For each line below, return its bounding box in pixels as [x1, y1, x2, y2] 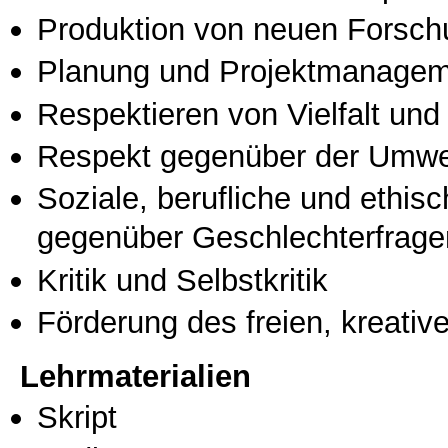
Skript [37, 398, 117, 435]
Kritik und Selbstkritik [37, 261, 328, 298]
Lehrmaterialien [20, 357, 251, 394]
